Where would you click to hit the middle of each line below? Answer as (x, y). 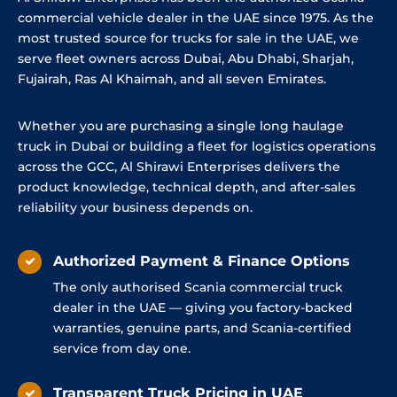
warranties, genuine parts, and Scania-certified (202, 327)
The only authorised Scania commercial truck (198, 287)
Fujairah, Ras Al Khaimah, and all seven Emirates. (172, 78)
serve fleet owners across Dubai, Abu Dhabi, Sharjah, (186, 58)
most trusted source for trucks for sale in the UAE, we (188, 38)
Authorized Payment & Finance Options (204, 261)
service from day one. (122, 348)
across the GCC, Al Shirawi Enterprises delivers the (179, 166)
